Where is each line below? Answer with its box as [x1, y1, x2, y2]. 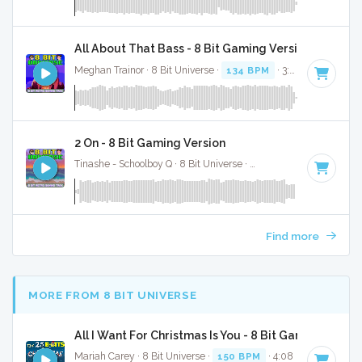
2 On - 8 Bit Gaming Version [74, 136, 225, 149]
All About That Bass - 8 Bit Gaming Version [74, 42, 311, 56]
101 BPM [255, 158, 299, 170]
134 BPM [226, 64, 270, 76]
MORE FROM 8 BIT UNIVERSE [28, 288, 197, 301]
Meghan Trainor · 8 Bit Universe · [74, 64, 221, 76]
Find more [265, 229, 322, 242]
